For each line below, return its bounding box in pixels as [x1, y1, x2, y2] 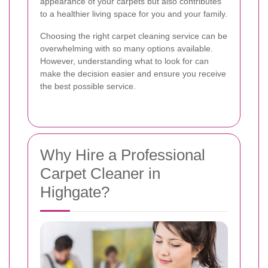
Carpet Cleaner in [40, 164, 160, 182]
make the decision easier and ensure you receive [40, 68, 226, 78]
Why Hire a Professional [40, 145, 205, 164]
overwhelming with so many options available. [40, 43, 213, 53]
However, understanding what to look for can [40, 56, 209, 66]
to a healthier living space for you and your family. [40, 8, 227, 19]
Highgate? [40, 182, 109, 201]
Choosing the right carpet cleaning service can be [40, 31, 227, 41]
